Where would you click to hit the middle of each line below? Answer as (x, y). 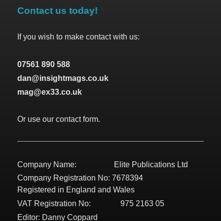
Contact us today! (57, 10)
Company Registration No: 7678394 (80, 178)
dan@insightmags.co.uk (63, 78)
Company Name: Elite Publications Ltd (103, 164)
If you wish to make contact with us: (78, 37)
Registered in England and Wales (76, 190)
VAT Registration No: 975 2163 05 (91, 204)
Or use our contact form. (59, 119)
